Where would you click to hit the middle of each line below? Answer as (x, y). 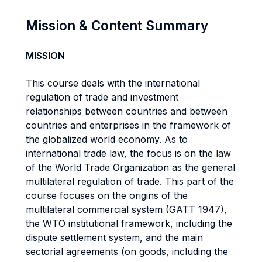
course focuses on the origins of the (107, 195)
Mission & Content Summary (117, 25)
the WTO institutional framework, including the (129, 223)
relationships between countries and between (127, 111)
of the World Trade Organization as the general (130, 167)
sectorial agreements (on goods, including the (127, 251)
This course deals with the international (113, 83)
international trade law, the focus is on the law (128, 153)
